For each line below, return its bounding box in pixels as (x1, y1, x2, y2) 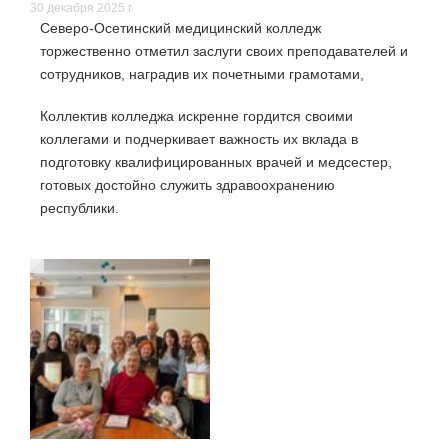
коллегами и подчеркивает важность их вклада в (40, 131, 358, 148)
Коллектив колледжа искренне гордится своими (40, 108, 353, 125)
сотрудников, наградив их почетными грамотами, (40, 66, 364, 83)
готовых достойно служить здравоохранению (40, 177, 335, 194)
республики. (40, 200, 119, 217)
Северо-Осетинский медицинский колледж (40, 20, 321, 37)
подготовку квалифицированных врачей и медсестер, (40, 154, 392, 171)
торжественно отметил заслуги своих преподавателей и (40, 43, 408, 60)
